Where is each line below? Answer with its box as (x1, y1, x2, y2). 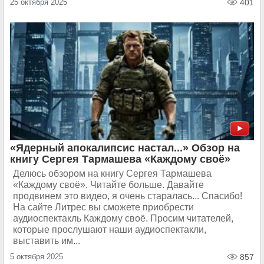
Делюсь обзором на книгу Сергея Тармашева (13, 169, 212, 179)
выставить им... (13, 236, 80, 246)
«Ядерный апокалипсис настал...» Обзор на (10, 142, 240, 154)
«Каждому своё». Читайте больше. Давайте (13, 180, 204, 190)
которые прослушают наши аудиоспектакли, (13, 225, 206, 235)
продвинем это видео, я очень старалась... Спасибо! (13, 191, 242, 201)
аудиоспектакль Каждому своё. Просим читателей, (13, 213, 233, 223)
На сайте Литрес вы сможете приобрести (13, 202, 194, 212)
